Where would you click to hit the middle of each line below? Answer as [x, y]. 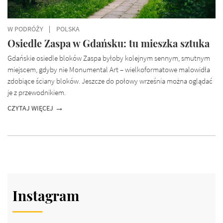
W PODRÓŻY [25, 29]
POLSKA [68, 29]
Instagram [46, 195]
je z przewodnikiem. [37, 93]
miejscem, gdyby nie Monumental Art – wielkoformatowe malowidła [109, 70]
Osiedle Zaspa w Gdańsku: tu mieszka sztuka [109, 43]
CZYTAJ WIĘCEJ [31, 108]
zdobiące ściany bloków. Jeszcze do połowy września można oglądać [110, 81]
